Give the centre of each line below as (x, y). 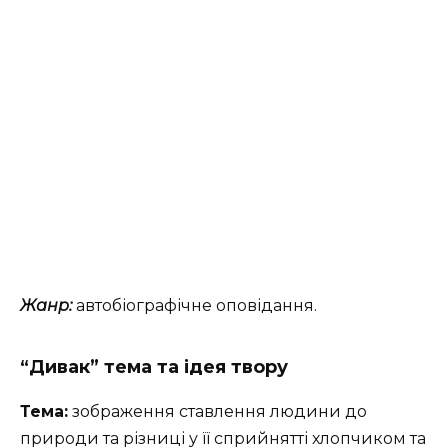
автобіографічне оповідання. (196, 306)
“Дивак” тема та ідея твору (154, 367)
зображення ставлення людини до (217, 412)
